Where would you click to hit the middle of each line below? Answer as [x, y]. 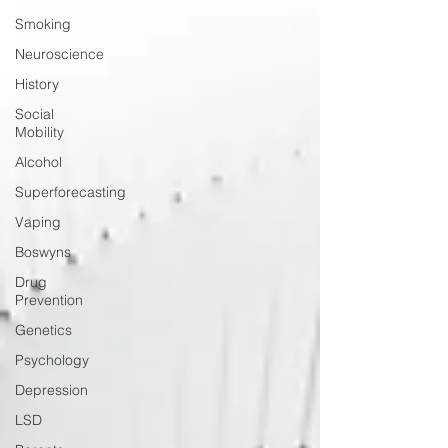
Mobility [39, 132]
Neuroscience [59, 54]
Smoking [43, 24]
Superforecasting [70, 192]
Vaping [38, 222]
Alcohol [38, 162]
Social [34, 114]
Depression [51, 390]
